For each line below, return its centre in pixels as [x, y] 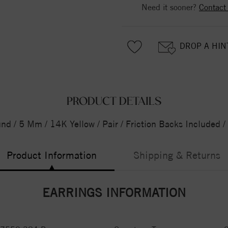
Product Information [52, 155]
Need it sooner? [170, 7]
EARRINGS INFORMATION [114, 192]
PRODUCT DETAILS [114, 102]
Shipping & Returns [177, 155]
